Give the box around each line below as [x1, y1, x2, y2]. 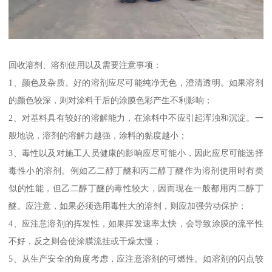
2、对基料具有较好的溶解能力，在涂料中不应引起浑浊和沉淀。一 [8, 112, 263, 123]
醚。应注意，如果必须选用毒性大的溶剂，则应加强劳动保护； [8, 200, 247, 211]
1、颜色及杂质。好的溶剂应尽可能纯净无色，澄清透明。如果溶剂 [8, 77, 263, 87]
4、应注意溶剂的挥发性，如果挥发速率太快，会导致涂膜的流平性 [8, 218, 263, 228]
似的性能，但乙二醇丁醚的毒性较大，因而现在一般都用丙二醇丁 [8, 183, 263, 193]
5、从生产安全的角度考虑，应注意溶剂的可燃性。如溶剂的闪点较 [8, 253, 263, 263]
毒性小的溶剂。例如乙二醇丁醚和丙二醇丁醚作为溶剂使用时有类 [8, 165, 263, 175]
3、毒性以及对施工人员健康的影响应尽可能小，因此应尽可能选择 [8, 148, 263, 158]
